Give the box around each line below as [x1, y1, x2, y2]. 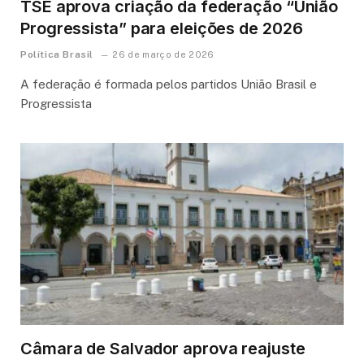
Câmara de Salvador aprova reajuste [20, 339, 305, 359]
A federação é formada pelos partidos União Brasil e [20, 77, 317, 92]
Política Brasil [20, 49, 93, 61]
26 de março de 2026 [112, 50, 214, 60]
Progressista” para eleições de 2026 [20, 19, 303, 39]
